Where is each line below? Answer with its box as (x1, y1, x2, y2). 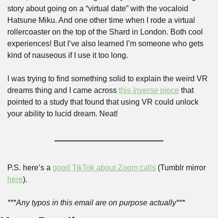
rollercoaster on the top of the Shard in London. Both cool (7, 28, 203, 36)
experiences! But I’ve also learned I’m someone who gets (7, 39, 203, 48)
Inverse (133, 86, 158, 94)
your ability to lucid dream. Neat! (7, 109, 118, 118)
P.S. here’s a (7, 163, 53, 172)
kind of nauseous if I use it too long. (7, 51, 130, 59)
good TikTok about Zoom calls (53, 163, 156, 172)
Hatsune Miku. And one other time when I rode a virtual (7, 16, 195, 24)
